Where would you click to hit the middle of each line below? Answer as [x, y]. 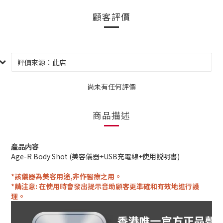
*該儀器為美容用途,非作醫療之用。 [66, 176]
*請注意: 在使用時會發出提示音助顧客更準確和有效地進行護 [105, 186]
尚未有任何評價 [111, 86]
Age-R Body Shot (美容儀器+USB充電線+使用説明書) [95, 156]
